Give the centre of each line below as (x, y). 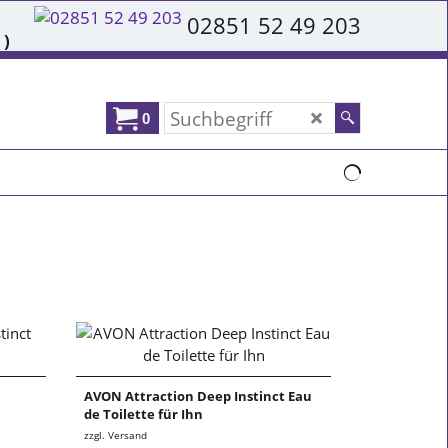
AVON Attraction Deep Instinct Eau (198, 396)
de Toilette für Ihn (143, 414)
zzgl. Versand (115, 435)
